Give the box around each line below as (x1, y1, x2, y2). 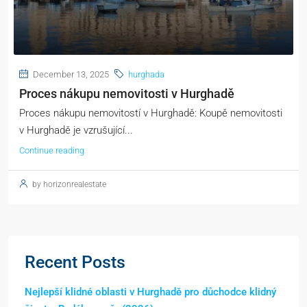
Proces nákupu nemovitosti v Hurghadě (19, 86, 234, 101)
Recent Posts (25, 252, 125, 273)
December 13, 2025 (31, 69, 109, 80)
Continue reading (19, 145, 84, 156)
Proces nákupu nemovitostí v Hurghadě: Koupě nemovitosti (19, 107, 282, 120)
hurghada (128, 69, 164, 80)
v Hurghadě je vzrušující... (19, 124, 133, 137)
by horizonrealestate (30, 180, 106, 190)
